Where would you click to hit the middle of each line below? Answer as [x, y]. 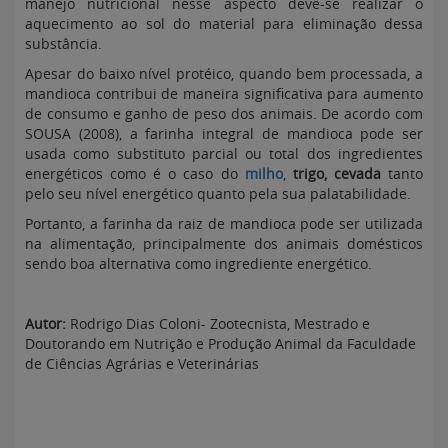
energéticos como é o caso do [135, 173]
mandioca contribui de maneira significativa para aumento [224, 93]
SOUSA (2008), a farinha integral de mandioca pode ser [224, 133]
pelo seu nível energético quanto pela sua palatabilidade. [218, 193]
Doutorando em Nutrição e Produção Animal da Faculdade [220, 343]
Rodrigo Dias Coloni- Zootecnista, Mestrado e [218, 323]
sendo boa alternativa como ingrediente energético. [198, 263]
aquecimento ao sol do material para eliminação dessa [224, 23]
